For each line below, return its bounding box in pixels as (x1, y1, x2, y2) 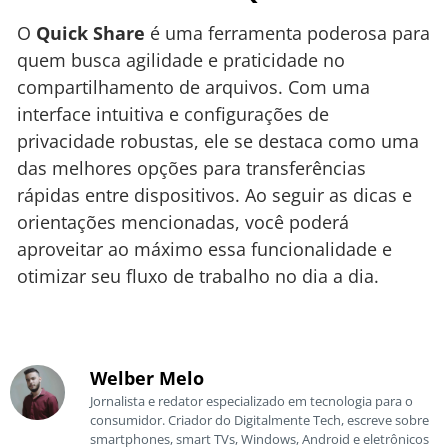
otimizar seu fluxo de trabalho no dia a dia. (17, 264, 379, 289)
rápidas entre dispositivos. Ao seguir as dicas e (17, 183, 412, 208)
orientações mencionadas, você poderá (17, 210, 349, 235)
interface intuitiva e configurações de (17, 102, 329, 127)
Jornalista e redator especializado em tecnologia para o (90, 391, 413, 410)
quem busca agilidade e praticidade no (17, 48, 345, 73)
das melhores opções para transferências (17, 156, 366, 181)
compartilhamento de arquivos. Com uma (17, 75, 370, 100)
